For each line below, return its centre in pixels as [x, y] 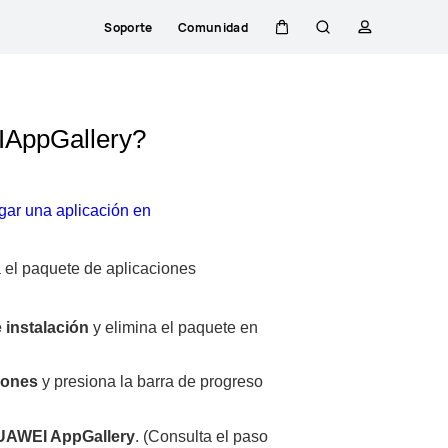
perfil [375, 55]
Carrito [299, 55]
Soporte [128, 27]
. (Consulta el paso [201, 436]
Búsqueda [351, 55]
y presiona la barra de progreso [150, 381]
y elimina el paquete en [173, 327]
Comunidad [213, 27]
